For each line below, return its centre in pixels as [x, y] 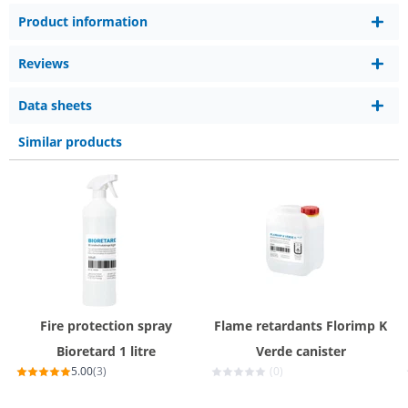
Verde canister [301, 351]
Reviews [44, 63]
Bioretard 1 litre [106, 351]
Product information [83, 21]
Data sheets [55, 105]
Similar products [70, 141]
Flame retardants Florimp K [301, 326]
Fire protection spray [106, 326]
